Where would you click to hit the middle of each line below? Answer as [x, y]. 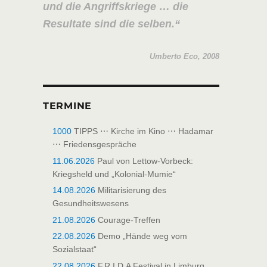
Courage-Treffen [128, 220]
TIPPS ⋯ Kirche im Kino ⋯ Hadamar [142, 131]
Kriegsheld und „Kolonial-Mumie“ [114, 174]
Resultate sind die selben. [108, 24]
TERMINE [67, 105]
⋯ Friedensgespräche [94, 144]
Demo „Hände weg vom [141, 236]
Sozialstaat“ [74, 249]
